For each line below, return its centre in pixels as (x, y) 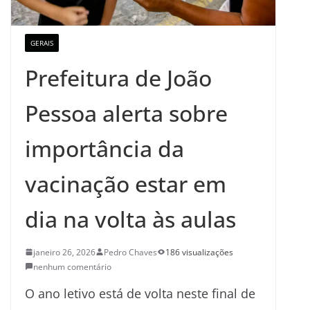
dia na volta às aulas (130, 219)
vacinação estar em (126, 183)
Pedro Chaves (130, 252)
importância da (104, 148)
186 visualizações (199, 252)
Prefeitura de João (118, 77)
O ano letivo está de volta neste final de (140, 293)
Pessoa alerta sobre (126, 113)
